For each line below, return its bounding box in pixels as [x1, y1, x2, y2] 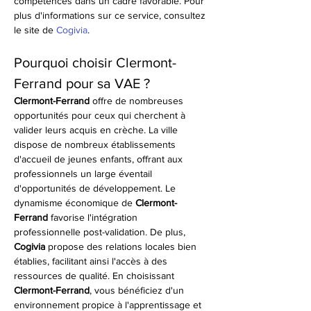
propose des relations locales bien [45, 241, 199, 252]
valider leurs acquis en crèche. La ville [14, 124, 180, 135]
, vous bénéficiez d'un [90, 285, 187, 296]
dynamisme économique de [14, 197, 135, 208]
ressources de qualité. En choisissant [14, 270, 177, 281]
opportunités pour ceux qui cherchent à [14, 110, 188, 121]
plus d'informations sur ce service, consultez [14, 10, 208, 21]
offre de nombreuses [90, 95, 186, 106]
